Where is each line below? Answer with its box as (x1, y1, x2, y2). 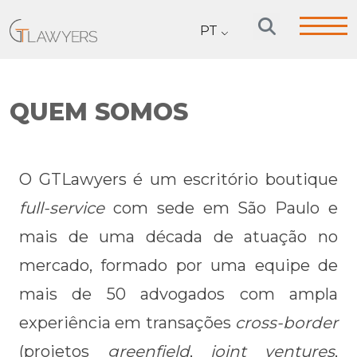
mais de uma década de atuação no (19, 227, 338, 246)
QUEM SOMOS (10, 97, 188, 127)
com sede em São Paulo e (104, 198, 338, 218)
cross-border (235, 313, 338, 332)
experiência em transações (19, 313, 235, 332)
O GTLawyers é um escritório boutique (19, 170, 338, 189)
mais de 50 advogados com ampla (19, 284, 338, 304)
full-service (19, 198, 104, 218)
